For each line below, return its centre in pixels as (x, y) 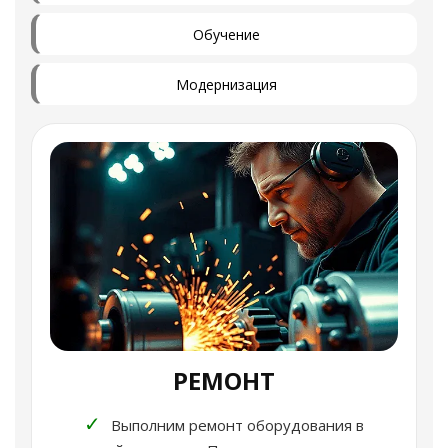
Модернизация (226, 84)
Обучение (226, 34)
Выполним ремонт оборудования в (235, 424)
